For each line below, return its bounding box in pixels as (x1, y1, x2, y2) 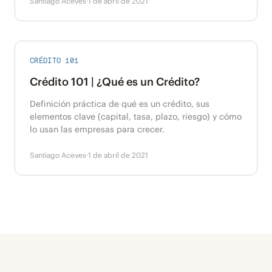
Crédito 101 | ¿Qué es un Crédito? (30, 75, 200, 89)
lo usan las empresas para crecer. (30, 124, 165, 135)
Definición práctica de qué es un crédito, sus (30, 98, 209, 109)
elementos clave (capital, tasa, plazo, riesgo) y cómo (30, 111, 242, 122)
